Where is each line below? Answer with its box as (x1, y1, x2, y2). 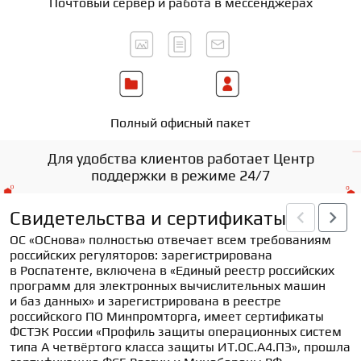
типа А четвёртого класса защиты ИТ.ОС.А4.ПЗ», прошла (10, 339, 351, 355)
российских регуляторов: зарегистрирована (10, 247, 272, 263)
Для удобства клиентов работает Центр (47, 150, 314, 167)
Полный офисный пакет (110, 115, 251, 131)
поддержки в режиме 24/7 (91, 167, 270, 184)
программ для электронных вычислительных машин (10, 278, 326, 293)
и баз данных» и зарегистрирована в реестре (10, 293, 281, 309)
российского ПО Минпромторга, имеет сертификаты (10, 309, 324, 324)
